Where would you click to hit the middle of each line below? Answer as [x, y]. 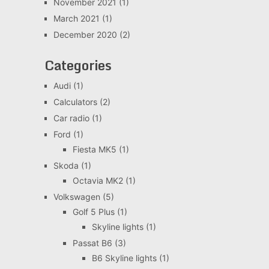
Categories [78, 65]
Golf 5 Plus [93, 212]
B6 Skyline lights [124, 258]
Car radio [71, 118]
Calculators [75, 102]
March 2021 [76, 19]
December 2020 [85, 35]
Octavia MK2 [98, 181]
